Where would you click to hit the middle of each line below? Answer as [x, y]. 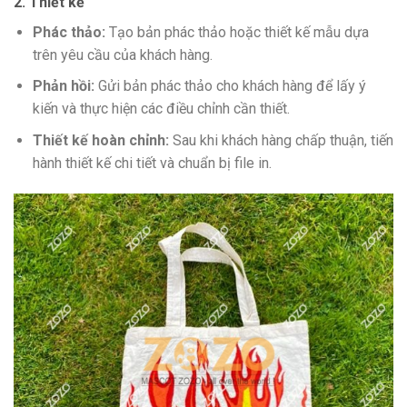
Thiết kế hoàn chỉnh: [100, 140]
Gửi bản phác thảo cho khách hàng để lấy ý [230, 86]
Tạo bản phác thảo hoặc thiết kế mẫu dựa [237, 32]
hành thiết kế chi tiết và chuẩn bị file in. [152, 163]
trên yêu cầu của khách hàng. [122, 55]
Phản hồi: [63, 86]
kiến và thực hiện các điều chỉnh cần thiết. [161, 109]
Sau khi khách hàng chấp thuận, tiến [281, 140]
